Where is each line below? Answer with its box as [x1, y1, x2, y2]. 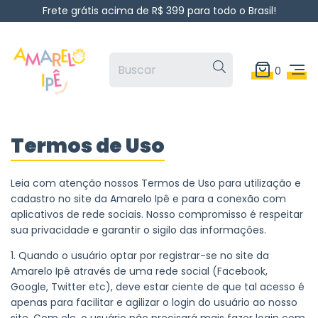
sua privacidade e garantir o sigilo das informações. [11, 223, 266, 238]
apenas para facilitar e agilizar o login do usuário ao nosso [11, 295, 297, 310]
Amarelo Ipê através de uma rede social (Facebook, [11, 264, 268, 279]
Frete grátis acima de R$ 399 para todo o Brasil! [42, 4, 276, 18]
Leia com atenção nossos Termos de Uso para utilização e [11, 176, 301, 191]
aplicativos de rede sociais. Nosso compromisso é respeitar [11, 207, 303, 222]
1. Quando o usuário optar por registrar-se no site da [11, 248, 269, 263]
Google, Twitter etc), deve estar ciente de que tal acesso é [11, 280, 305, 295]
